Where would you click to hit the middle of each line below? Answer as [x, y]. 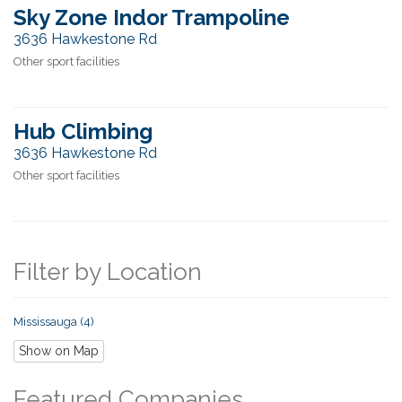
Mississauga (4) [54, 322]
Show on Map [59, 351]
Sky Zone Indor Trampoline [152, 17]
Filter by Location [108, 272]
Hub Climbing [83, 131]
